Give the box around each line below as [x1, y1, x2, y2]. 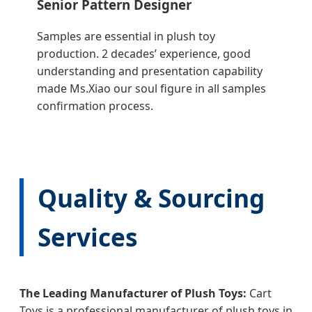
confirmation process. [37, 98, 153, 114]
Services [38, 220, 137, 254]
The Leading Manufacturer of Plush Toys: [19, 286, 247, 302]
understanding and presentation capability [37, 63, 263, 79]
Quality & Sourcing [38, 181, 265, 215]
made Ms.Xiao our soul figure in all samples [37, 81, 266, 97]
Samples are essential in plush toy [37, 29, 215, 45]
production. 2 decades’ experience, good [37, 46, 251, 62]
